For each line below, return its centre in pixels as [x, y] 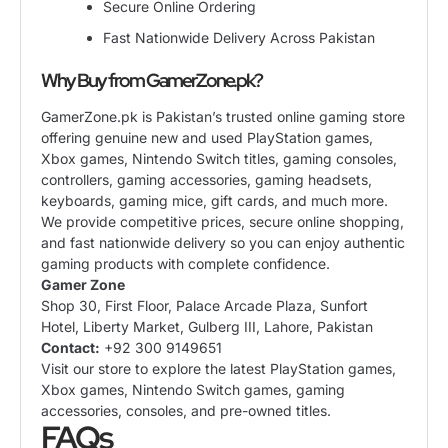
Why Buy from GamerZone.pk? [151, 80]
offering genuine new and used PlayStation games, [207, 137]
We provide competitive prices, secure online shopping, [222, 221]
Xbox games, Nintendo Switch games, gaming [193, 389]
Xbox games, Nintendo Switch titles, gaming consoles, [219, 158]
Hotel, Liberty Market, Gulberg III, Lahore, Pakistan [207, 326]
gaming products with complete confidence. [185, 263]
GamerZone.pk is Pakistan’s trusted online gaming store [223, 116]
